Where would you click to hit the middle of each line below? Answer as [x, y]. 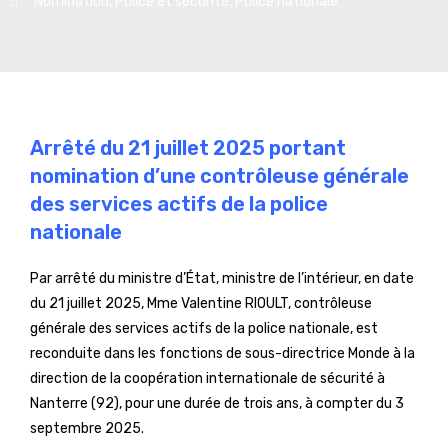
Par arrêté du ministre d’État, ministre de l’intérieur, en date [222, 278]
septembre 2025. [87, 428]
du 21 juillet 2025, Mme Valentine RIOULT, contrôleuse [201, 303]
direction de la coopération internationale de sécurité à [207, 378]
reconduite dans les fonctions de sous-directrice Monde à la [222, 353]
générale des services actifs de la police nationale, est [204, 328]
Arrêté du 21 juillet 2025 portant [188, 148]
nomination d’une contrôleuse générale [219, 176]
